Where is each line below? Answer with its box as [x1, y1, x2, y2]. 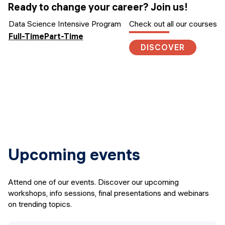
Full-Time [8, 31, 44, 42]
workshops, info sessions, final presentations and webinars [8, 188, 209, 198]
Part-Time [44, 31, 83, 42]
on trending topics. [8, 199, 72, 209]
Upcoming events [8, 145, 140, 165]
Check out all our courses [129, 19, 217, 29]
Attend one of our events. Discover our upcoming [8, 177, 179, 187]
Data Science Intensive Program [8, 19, 121, 29]
